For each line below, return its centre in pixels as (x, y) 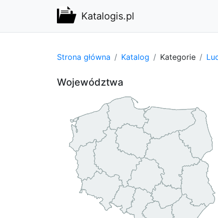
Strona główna (84, 57)
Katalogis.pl (108, 16)
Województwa (90, 82)
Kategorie (178, 57)
